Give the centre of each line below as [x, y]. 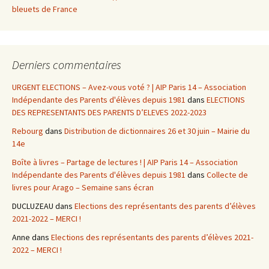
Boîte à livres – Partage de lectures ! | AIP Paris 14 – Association [125, 162]
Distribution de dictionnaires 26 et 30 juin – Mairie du [157, 131]
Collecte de [227, 175]
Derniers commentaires [67, 65]
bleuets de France [45, 9]
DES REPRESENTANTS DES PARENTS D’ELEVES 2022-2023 [109, 113]
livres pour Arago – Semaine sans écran [83, 188]
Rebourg [28, 131]
